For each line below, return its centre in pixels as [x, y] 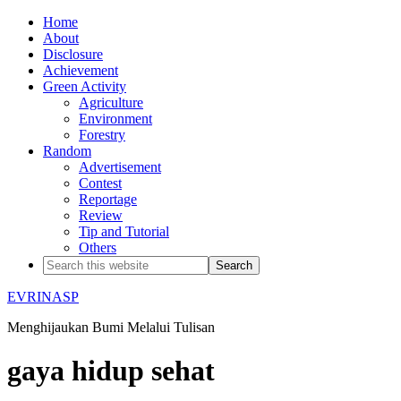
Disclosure [73, 54]
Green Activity [85, 86]
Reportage [108, 199]
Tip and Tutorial [124, 231]
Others [98, 247]
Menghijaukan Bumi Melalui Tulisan [111, 327]
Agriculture [111, 102]
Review [101, 215]
